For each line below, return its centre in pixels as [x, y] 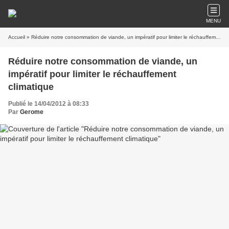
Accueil [17, 37]
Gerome [32, 112]
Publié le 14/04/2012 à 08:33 [49, 104]
